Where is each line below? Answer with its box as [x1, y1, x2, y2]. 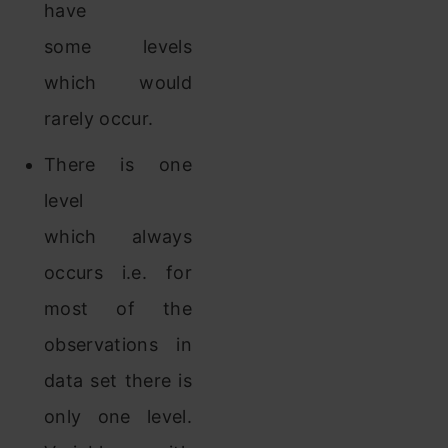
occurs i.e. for [44, 262, 192, 283]
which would [44, 72, 192, 93]
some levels [44, 36, 192, 57]
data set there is [44, 370, 192, 391]
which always [44, 226, 192, 247]
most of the [44, 298, 192, 319]
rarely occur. [44, 108, 154, 129]
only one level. [44, 406, 192, 427]
